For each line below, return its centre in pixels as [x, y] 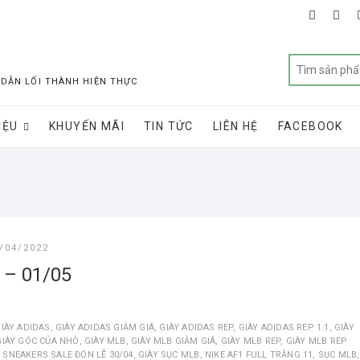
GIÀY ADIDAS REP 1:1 [284, 327]
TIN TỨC [169, 126]
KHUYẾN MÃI [87, 126]
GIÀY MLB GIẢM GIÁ [174, 341]
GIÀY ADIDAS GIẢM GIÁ [105, 327]
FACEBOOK [310, 126]
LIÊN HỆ [235, 126]
